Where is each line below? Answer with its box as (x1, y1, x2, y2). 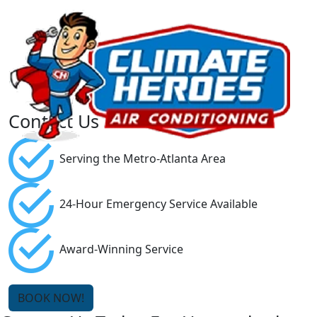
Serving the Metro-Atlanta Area (54, 151, 226, 167)
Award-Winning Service (54, 241, 183, 258)
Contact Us (8, 109, 99, 133)
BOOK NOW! (18, 290, 84, 306)
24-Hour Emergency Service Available (54, 196, 258, 212)
